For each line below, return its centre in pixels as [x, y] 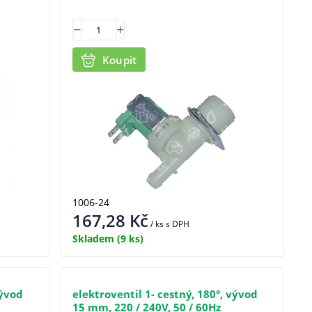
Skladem [93, 238]
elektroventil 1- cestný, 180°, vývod [165, 294]
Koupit [119, 60]
